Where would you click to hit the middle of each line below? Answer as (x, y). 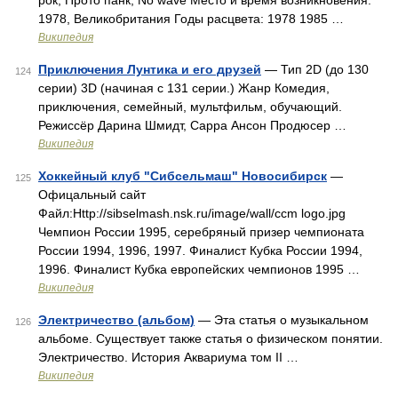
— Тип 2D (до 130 (315, 69)
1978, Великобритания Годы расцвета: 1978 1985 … (191, 19)
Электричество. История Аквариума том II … (168, 357)
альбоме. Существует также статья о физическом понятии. (211, 338)
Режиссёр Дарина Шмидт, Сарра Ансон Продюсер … (192, 125)
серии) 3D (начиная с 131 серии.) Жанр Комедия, (184, 88)
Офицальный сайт (92, 195)
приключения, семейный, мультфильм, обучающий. (190, 107)
